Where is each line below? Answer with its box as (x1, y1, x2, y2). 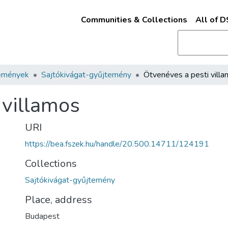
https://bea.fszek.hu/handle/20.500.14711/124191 (25, 138, 209, 150)
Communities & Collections (80, 14, 187, 25)
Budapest (25, 211, 60, 222)
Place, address (25, 193, 92, 207)
